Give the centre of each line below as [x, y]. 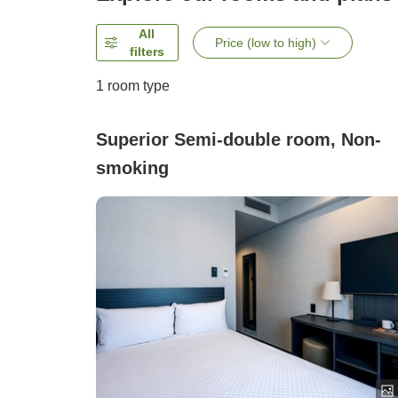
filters [147, 52]
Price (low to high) [266, 43]
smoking [132, 168]
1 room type [133, 86]
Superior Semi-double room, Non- [239, 140]
